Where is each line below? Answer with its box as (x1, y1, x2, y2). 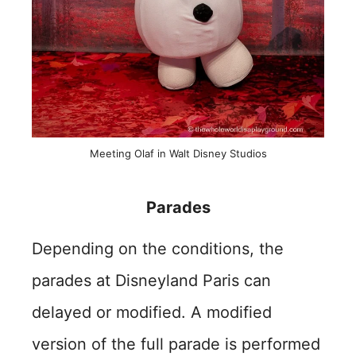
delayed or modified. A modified (32, 302, 272, 322)
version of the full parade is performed (32, 334, 320, 354)
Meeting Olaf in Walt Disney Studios (89, 146, 267, 160)
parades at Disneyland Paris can (32, 270, 271, 290)
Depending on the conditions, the (32, 238, 284, 258)
